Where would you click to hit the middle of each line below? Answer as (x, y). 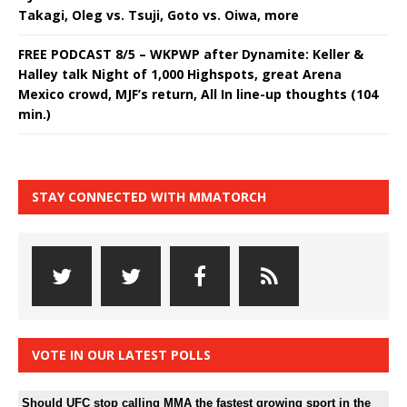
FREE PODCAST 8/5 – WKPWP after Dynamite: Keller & (191, 54)
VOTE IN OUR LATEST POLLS (121, 354)
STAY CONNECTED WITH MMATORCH (149, 196)
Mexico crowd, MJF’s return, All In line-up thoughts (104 (198, 94)
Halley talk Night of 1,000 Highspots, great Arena (180, 74)
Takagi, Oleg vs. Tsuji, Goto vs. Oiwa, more (159, 15)
